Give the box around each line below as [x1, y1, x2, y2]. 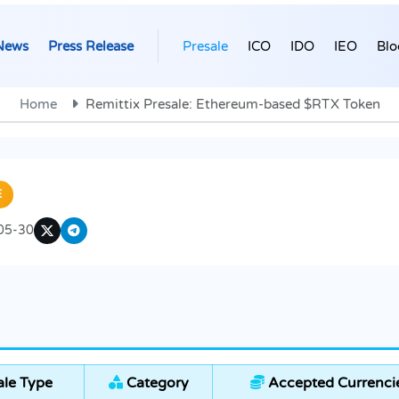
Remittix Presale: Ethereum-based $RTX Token [85, 96, 380, 113]
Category [122, 374, 189, 393]
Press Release [48, 37, 134, 54]
